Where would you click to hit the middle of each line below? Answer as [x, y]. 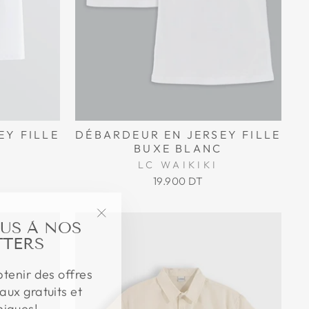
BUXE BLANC [178, 148]
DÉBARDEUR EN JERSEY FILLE [178, 134]
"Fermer [125, 223]
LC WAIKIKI [178, 165]
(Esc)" [118, 240]
